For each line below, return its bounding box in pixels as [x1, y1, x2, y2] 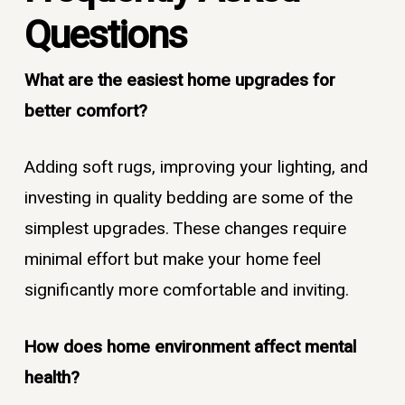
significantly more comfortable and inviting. [24, 278, 349, 304]
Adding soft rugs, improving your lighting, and [24, 155, 368, 181]
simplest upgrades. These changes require [24, 216, 346, 242]
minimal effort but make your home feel [24, 247, 321, 273]
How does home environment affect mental [24, 334, 356, 360]
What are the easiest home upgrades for [24, 67, 335, 93]
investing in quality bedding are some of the [24, 185, 353, 212]
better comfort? [24, 98, 147, 124]
